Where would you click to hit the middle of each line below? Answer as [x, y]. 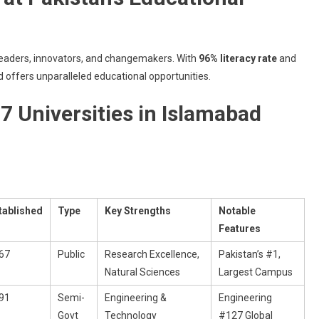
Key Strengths [138, 210]
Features [240, 228]
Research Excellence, [152, 254]
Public [71, 254]
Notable [237, 210]
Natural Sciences [142, 272]
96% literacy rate [238, 58]
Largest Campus [256, 272]
